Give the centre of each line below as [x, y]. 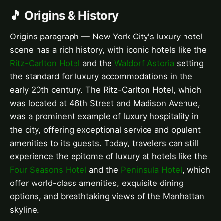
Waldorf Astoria [144, 63]
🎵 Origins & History [64, 16]
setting [189, 63]
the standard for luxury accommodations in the [101, 76]
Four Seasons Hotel [48, 169]
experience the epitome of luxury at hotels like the [109, 156]
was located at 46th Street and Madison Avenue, [105, 103]
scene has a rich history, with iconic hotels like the [108, 50]
